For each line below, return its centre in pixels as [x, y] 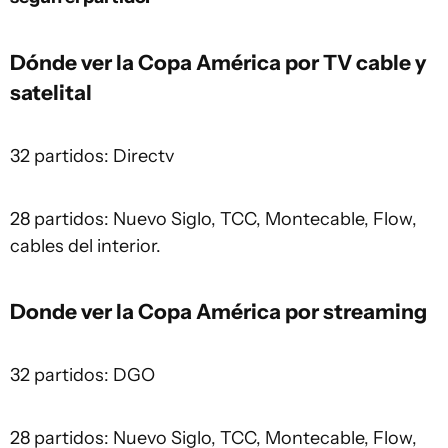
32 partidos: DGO [82, 375]
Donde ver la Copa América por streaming [218, 311]
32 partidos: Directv [92, 156]
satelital [51, 92]
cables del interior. [85, 246]
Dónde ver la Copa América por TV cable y [218, 62]
